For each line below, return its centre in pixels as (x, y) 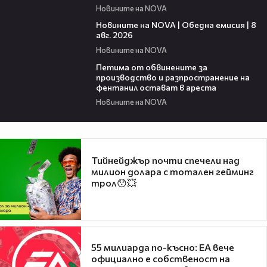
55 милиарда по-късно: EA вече (163, 247)
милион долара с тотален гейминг (173, 171)
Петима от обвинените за (151, 67)
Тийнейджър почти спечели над (165, 160)
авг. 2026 (114, 35)
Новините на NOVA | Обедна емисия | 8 (176, 25)
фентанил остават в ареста (156, 87)
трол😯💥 (114, 182)
